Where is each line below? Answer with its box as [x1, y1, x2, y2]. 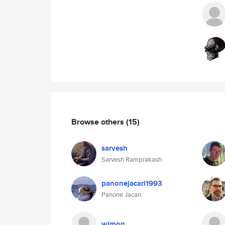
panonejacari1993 [101, 178, 162, 189]
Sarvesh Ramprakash [101, 155, 162, 164]
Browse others [71, 116, 126, 128]
